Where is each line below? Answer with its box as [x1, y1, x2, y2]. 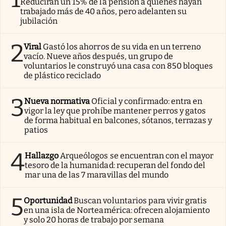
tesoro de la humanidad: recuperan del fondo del [25, 160, 206, 170]
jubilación [20, 16, 58, 26]
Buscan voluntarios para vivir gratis [74, 195, 207, 205]
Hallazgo [25, 150, 59, 160]
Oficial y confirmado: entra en [91, 96, 203, 106]
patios [24, 125, 48, 135]
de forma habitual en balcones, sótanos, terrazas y [24, 115, 212, 125]
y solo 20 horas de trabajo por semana [24, 214, 164, 224]
